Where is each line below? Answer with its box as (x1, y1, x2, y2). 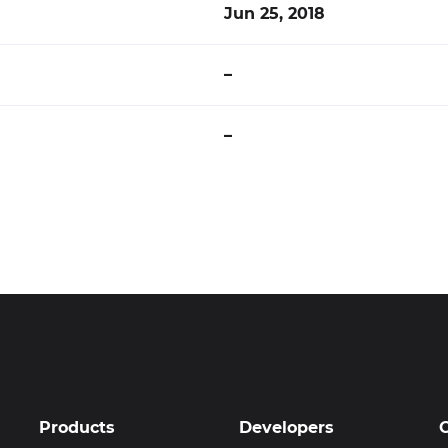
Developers (239, 418, 334, 437)
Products (39, 418, 115, 437)
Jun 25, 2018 (224, 4, 325, 23)
